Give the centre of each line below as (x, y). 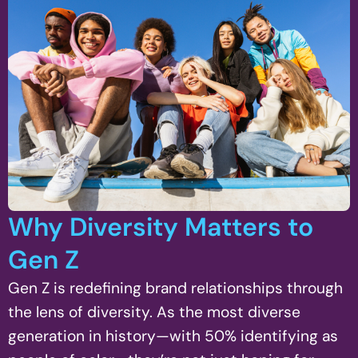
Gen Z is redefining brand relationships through (175, 288)
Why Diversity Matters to (161, 227)
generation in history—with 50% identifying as (173, 336)
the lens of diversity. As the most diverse (154, 312)
